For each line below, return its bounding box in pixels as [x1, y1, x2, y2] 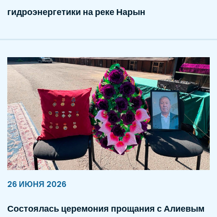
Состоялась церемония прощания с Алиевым [7, 202, 204, 215]
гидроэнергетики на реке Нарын [7, 5, 145, 18]
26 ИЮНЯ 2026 [7, 178, 66, 190]
